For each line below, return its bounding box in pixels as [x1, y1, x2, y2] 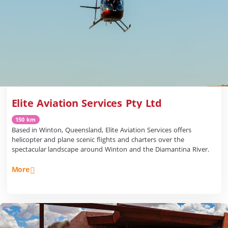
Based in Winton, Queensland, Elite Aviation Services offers [11, 125, 191, 135]
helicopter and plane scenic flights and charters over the [11, 135, 184, 145]
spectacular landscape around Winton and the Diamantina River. [155, 145, 209, 154]
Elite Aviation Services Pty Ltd [11, 96, 162, 110]
